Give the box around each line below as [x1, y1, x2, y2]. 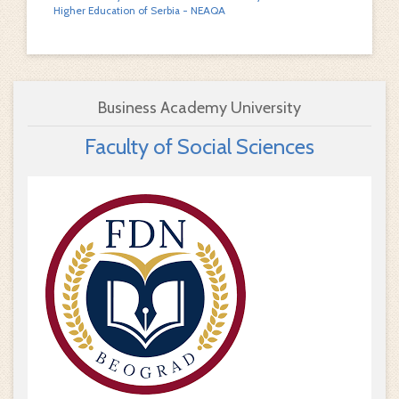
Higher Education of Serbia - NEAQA [53, 4, 225, 17]
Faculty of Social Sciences [85, 134, 314, 159]
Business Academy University [98, 98, 301, 118]
